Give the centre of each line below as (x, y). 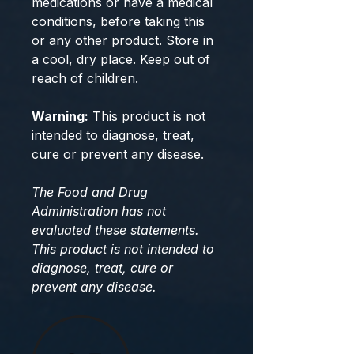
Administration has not (99, 211)
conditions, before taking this (118, 21)
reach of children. (85, 78)
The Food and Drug (90, 192)
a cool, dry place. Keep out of (121, 59)
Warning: (60, 116)
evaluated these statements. (115, 230)
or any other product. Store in (122, 40)
